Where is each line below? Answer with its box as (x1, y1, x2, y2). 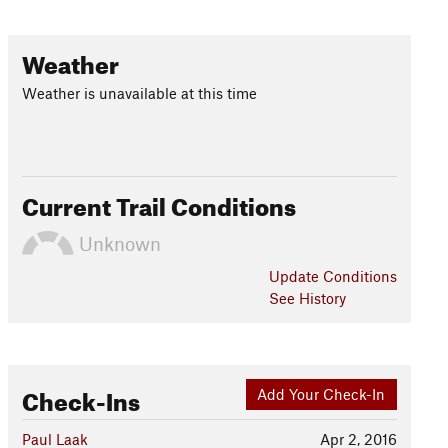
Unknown (73, 231, 161, 255)
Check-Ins (21, 379, 140, 417)
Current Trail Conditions (21, 184, 296, 222)
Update (268, 267, 323, 285)
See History (268, 289, 346, 307)
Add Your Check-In (257, 385, 386, 404)
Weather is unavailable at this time (21, 84, 257, 102)
